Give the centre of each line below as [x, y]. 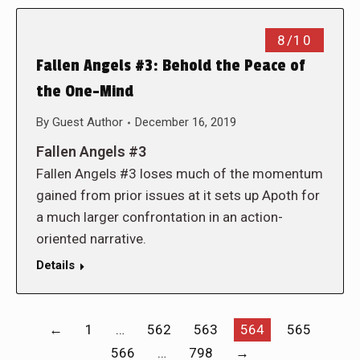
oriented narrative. [93, 239]
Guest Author [88, 122]
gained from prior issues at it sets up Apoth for [178, 195]
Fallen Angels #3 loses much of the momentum [180, 174]
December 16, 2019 [186, 122]
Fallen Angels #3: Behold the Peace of [170, 66]
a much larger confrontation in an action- [160, 217]
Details [55, 265]
